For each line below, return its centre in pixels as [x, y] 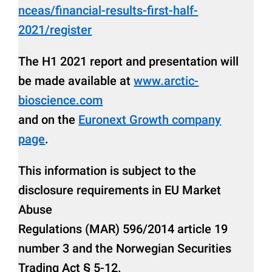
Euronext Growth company [150, 119]
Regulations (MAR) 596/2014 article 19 [123, 229]
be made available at [76, 80]
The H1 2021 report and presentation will [129, 61]
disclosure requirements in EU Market [120, 190]
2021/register [55, 29]
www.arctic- [166, 80]
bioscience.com [61, 100]
